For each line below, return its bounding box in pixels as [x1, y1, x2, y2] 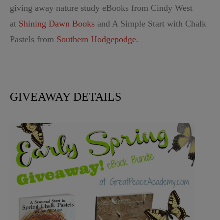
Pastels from [10, 34, 56, 44]
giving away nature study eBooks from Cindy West [10, 2, 192, 13]
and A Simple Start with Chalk [95, 18, 206, 28]
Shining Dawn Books [19, 18, 95, 28]
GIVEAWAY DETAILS [10, 90, 121, 103]
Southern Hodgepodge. [56, 34, 138, 44]
